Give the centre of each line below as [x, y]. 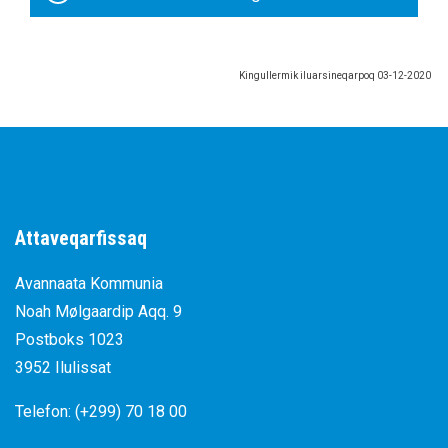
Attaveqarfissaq [81, 238]
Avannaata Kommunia [89, 284]
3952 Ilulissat [63, 368]
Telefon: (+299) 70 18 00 [101, 412]
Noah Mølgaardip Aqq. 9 [98, 312]
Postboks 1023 [69, 340]
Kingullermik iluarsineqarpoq [308, 76]
